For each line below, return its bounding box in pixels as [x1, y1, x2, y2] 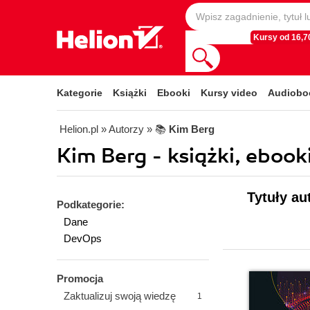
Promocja [57, 273, 103, 284]
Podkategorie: [57, 199, 125, 210]
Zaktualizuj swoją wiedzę [64, 290, 176, 302]
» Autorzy [101, 123, 144, 135]
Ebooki [157, 87, 190, 98]
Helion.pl [60, 123, 98, 135]
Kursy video [201, 87, 257, 98]
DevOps [64, 232, 102, 244]
